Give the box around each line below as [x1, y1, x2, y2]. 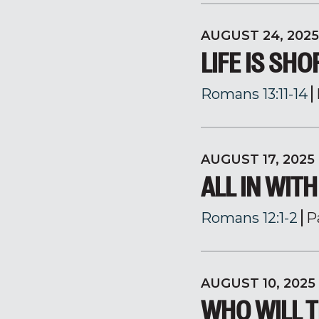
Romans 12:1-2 [201, 209, 298, 226]
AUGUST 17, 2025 [201, 152, 315, 167]
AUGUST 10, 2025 [201, 276, 315, 291]
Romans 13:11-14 [201, 85, 308, 103]
